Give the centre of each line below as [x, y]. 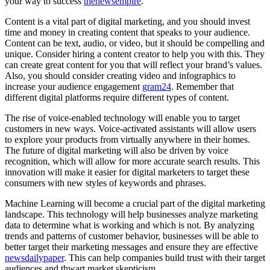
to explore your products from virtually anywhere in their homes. [127, 139]
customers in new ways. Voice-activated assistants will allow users [130, 128]
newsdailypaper [34, 257]
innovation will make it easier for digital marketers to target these [127, 172]
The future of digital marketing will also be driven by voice [117, 150]
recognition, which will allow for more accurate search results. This [132, 161]
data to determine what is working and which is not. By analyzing [130, 225]
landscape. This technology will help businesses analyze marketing [131, 214]
